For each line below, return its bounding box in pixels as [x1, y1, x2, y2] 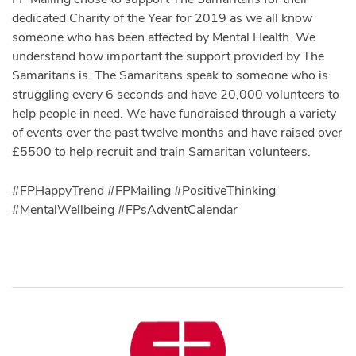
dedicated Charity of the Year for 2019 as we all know [12, 10, 312, 28]
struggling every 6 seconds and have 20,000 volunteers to [12, 86, 339, 104]
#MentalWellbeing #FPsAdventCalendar [12, 201, 238, 219]
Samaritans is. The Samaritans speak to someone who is [12, 67, 328, 85]
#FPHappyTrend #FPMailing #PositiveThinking [12, 182, 276, 200]
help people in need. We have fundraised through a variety [12, 105, 336, 123]
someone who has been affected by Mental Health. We [12, 29, 315, 47]
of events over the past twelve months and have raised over [12, 124, 342, 142]
